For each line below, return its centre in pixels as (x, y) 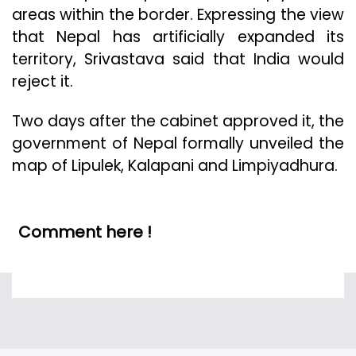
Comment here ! (85, 232)
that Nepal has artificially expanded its (178, 37)
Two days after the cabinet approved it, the (178, 122)
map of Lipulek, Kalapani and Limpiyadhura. (175, 166)
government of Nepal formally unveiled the (178, 144)
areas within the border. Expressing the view (178, 15)
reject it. (43, 82)
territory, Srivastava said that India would (178, 60)
